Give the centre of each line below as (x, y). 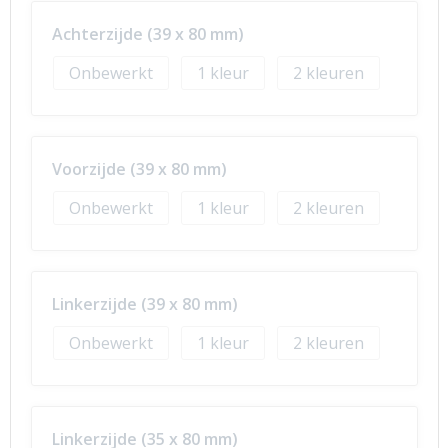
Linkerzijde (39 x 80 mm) (144, 304)
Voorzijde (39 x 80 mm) (139, 169)
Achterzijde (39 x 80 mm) (147, 34)
